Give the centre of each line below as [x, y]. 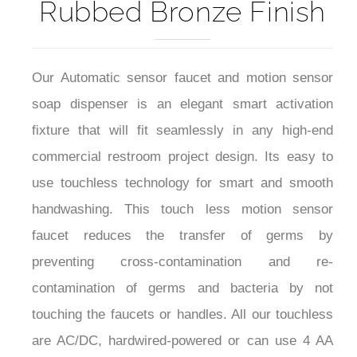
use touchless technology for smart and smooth [182, 166]
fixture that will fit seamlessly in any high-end [182, 113]
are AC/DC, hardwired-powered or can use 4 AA [182, 324]
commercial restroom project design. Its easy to [182, 139]
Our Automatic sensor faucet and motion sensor [182, 61]
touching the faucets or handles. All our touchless [182, 297]
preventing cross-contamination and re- [182, 245]
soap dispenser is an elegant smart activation [182, 87]
